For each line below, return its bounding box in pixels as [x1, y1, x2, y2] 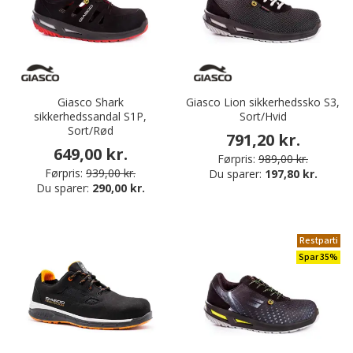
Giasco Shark [57, 95, 124, 110]
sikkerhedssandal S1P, [34, 109, 147, 124]
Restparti [299, 234, 338, 248]
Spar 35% [299, 251, 338, 265]
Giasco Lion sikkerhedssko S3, [186, 95, 340, 110]
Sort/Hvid [239, 109, 287, 124]
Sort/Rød [67, 123, 113, 139]
